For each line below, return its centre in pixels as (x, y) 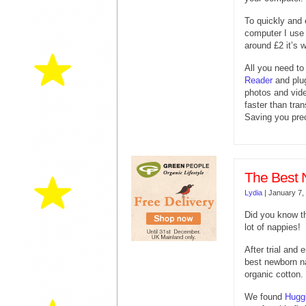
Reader (259, 80)
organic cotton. (274, 274)
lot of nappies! (273, 227)
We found (265, 296)
